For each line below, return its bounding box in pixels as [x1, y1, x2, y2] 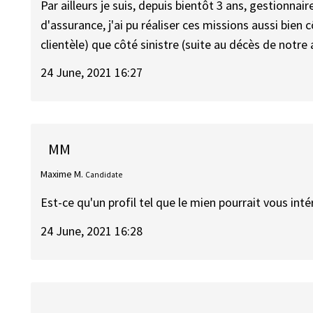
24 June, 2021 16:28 [41, 222, 143, 239]
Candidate [85, 169, 123, 180]
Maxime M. [41, 167, 84, 180]
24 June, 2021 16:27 [41, 64, 143, 81]
